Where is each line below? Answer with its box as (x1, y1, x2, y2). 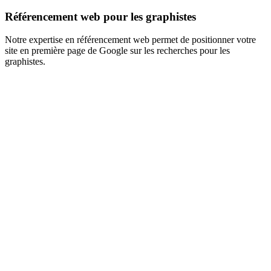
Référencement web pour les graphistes (5, 10, 196, 23)
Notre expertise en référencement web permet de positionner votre (5, 34, 256, 45)
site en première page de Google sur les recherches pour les (5, 45, 230, 56)
